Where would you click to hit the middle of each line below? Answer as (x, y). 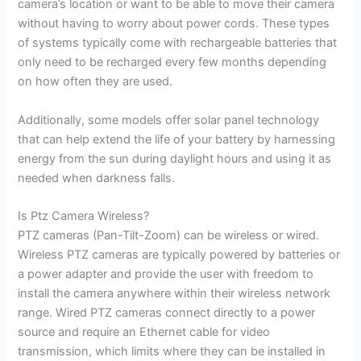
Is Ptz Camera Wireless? (84, 216)
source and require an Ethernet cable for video (144, 332)
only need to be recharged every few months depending (172, 62)
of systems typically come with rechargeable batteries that (178, 42)
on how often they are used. (95, 81)
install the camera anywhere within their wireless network (174, 294)
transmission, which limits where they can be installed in (172, 352)
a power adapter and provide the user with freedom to (166, 274)
